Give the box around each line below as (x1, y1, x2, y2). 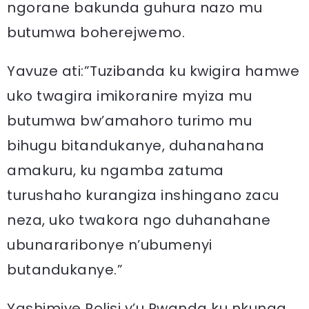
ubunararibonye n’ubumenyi (7, 235, 212, 255)
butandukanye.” (7, 260, 123, 279)
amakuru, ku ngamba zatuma (7, 161, 224, 180)
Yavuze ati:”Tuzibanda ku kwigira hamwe (7, 61, 299, 81)
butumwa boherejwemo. (7, 23, 185, 42)
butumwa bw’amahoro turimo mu (7, 111, 252, 130)
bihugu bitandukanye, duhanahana (7, 136, 265, 155)
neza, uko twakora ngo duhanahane (7, 210, 270, 230)
